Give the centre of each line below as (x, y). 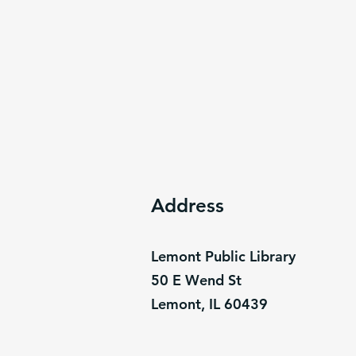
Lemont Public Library (223, 256)
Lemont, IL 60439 (209, 304)
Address (188, 205)
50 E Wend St (196, 280)
